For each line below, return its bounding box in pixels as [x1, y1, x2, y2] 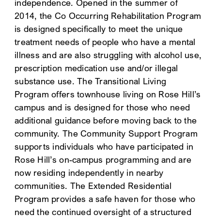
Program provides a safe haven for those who [15, 193, 196, 204]
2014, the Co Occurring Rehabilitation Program [15, 10, 201, 21]
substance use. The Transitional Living [15, 76, 167, 86]
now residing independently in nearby [15, 167, 164, 178]
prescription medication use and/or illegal [15, 62, 178, 73]
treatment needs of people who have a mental [15, 36, 196, 47]
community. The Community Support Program [15, 128, 198, 139]
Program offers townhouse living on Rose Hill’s [15, 89, 201, 99]
